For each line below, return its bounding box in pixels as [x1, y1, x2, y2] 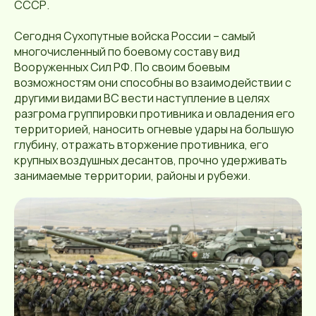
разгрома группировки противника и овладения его [14, 105, 295, 121]
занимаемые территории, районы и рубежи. [14, 167, 250, 183]
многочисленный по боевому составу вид [14, 43, 240, 59]
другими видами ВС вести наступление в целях [14, 90, 269, 106]
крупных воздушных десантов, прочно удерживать [14, 152, 287, 168]
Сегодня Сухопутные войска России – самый [14, 28, 255, 44]
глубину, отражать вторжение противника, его [14, 136, 269, 152]
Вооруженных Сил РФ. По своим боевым [14, 59, 230, 75]
